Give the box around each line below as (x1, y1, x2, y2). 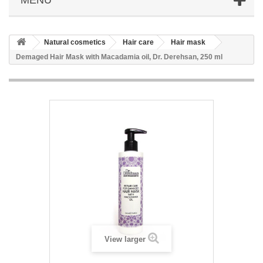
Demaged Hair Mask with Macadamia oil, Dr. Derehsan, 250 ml (16, 52, 222, 61)
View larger (104, 234, 146, 244)
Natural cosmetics (44, 38, 106, 46)
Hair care (123, 38, 154, 46)
